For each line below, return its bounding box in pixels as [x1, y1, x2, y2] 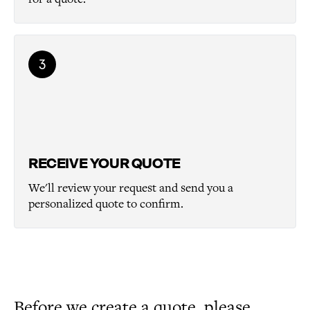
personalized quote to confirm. [28, 197, 183, 212]
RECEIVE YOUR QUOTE [28, 154, 181, 172]
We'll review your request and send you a [28, 181, 233, 196]
